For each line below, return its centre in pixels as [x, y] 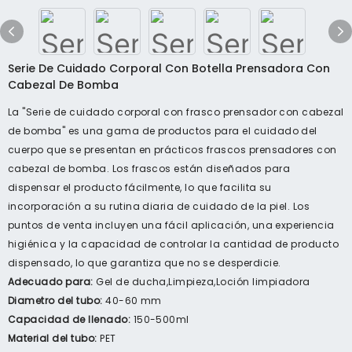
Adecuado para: [52, 282]
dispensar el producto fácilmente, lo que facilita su [140, 187]
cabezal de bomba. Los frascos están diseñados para [149, 169]
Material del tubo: [54, 338]
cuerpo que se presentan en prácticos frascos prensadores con [172, 150]
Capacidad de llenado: [71, 319]
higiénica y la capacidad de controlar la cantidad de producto [174, 244]
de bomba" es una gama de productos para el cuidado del [163, 131]
